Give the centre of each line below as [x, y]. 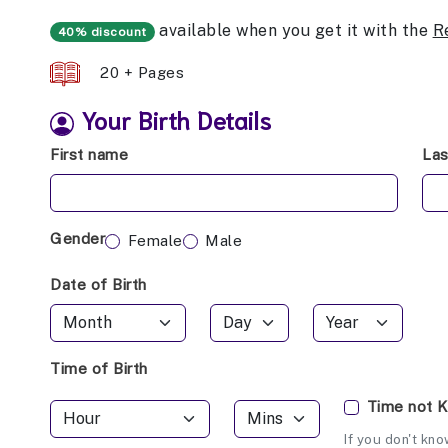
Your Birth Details [176, 119]
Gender [77, 239]
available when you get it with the [293, 30]
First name [89, 155]
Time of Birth [99, 369]
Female [155, 241]
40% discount [102, 32]
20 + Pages [142, 72]
